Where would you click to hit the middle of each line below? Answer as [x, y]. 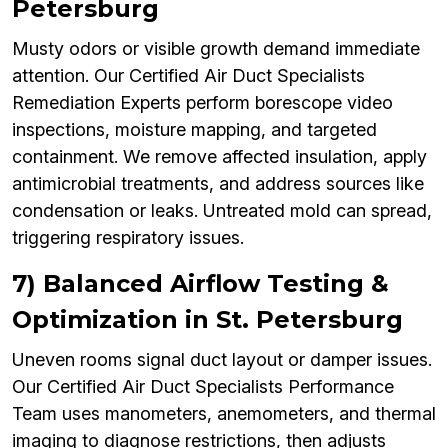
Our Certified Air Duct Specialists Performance [203, 387]
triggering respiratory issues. [128, 238]
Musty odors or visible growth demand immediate [216, 49]
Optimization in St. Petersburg [207, 320]
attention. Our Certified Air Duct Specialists [188, 76]
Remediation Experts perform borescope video [202, 103]
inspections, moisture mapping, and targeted [194, 130]
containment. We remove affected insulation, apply [219, 157]
